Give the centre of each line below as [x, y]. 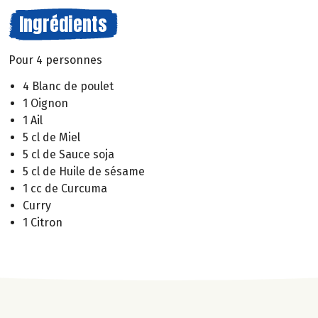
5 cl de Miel [51, 137]
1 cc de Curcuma [65, 188]
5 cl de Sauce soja [68, 154]
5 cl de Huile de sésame [84, 171]
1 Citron [43, 222]
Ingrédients [63, 24]
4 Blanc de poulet [68, 86]
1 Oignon [45, 103]
